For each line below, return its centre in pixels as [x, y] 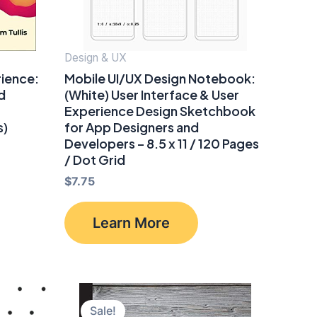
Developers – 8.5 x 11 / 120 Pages [162, 143]
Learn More [131, 223]
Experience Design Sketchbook [160, 110]
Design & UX [96, 58]
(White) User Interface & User [152, 94]
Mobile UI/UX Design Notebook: [160, 78]
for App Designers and [132, 127]
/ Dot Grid [95, 159]
